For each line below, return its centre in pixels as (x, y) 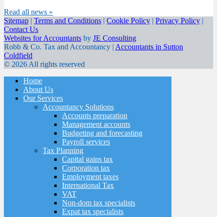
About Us (38, 90)
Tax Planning (63, 151)
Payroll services (86, 142)
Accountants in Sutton (149, 47)
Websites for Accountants (43, 38)
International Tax (88, 186)
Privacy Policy (178, 21)
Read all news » (28, 12)
